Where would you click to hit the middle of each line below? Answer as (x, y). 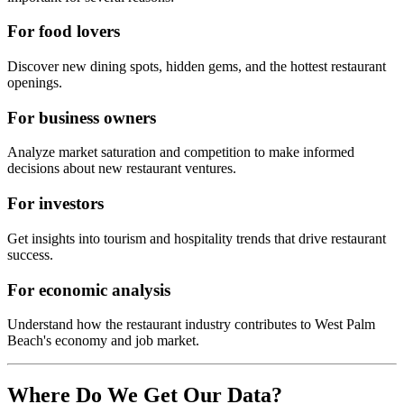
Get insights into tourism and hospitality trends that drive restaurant (197, 238)
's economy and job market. (121, 341)
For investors (55, 204)
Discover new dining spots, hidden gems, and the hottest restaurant (197, 67)
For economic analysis (89, 289)
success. (30, 254)
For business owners (82, 117)
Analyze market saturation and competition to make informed (181, 152)
